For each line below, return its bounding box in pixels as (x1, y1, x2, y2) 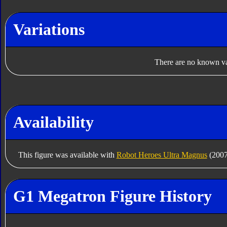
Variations (13, 20, 85, 39)
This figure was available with (18, 150, 117, 159)
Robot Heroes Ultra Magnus (116, 150, 207, 159)
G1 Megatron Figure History (13, 187, 212, 206)
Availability (13, 112, 94, 131)
